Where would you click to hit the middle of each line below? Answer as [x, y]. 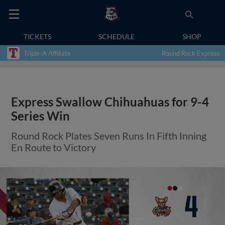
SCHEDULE [117, 36]
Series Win [41, 116]
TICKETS [38, 36]
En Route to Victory [54, 147]
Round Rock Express [191, 53]
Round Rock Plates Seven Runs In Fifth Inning [109, 136]
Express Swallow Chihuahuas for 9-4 [110, 102]
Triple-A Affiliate [47, 53]
